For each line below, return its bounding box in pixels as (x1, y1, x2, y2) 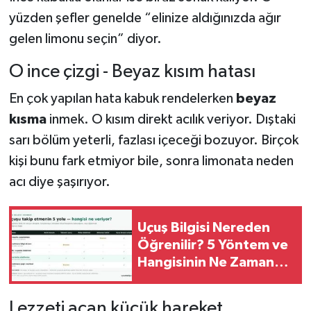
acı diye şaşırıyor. (8, 175, 110, 190)
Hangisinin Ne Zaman (137, 255, 274, 269)
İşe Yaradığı (137, 272, 212, 287)
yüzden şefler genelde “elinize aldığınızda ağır (8, 10, 281, 25)
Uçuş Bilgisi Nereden (137, 220, 270, 235)
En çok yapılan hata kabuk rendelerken (8, 92, 236, 106)
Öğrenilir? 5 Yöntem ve (137, 237, 288, 252)
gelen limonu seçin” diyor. (8, 31, 162, 46)
